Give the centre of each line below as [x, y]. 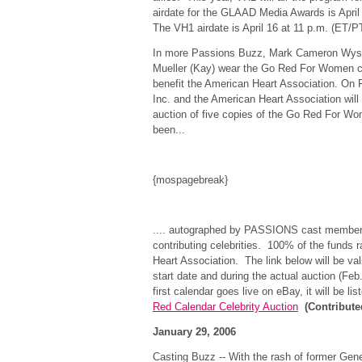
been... [168, 130]
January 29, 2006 [194, 332]
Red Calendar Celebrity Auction [225, 307]
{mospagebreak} [190, 180]
